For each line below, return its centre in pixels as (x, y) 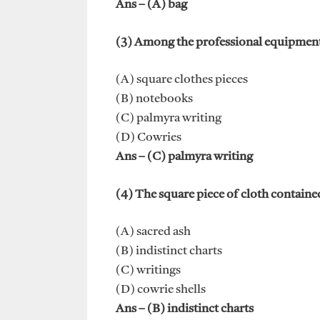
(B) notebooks (154, 99)
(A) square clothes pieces (182, 80)
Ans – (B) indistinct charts (185, 309)
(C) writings (148, 271)
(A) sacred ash (153, 232)
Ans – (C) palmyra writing (184, 157)
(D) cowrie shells (161, 290)
